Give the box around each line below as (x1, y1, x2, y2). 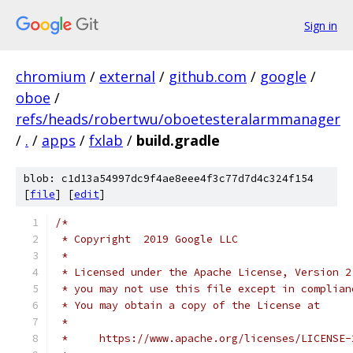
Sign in (304, 17, 337, 33)
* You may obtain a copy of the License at (55, 299, 320, 312)
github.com (169, 67, 247, 86)
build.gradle (136, 131, 220, 150)
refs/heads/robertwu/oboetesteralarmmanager (16, 110, 340, 128)
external (99, 67, 155, 86)
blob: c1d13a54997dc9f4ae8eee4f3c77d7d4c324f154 (24, 172, 314, 185)
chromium (16, 67, 86, 86)
